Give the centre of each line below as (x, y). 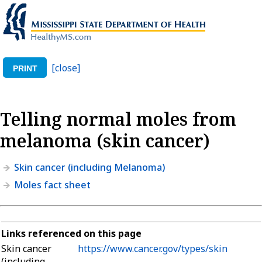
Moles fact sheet (52, 185)
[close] (66, 68)
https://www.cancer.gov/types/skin (153, 248)
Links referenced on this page (71, 233)
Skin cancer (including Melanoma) (89, 167)
